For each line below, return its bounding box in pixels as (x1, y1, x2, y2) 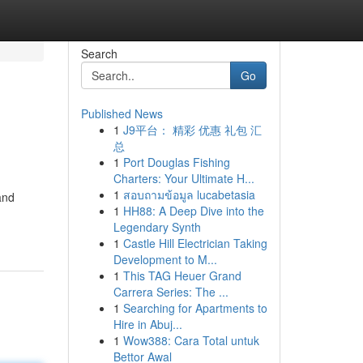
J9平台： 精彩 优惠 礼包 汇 (122, 122, 262, 138)
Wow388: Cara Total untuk (122, 332, 259, 348)
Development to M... (113, 251, 217, 267)
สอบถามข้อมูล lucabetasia (122, 186, 255, 203)
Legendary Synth (113, 219, 201, 235)
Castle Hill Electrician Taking (122, 235, 267, 251)
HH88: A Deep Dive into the (122, 203, 264, 219)
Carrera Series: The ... (113, 284, 228, 300)
